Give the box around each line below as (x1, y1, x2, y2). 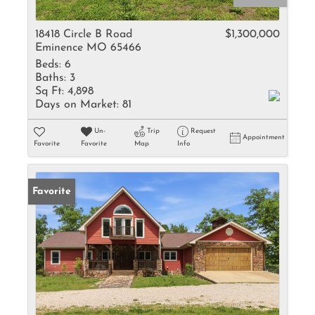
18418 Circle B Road (35, 29, 132, 40)
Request (190, 127, 216, 135)
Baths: (35, 72, 66, 84)
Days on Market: (35, 99, 119, 110)
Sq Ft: (35, 86, 64, 97)
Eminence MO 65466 (35, 42, 141, 53)
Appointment (243, 134, 285, 141)
